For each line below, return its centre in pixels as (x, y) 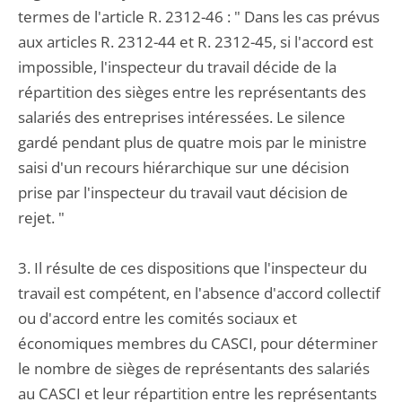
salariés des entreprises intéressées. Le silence (182, 117)
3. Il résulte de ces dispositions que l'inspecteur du (192, 268)
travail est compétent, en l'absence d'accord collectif (199, 293)
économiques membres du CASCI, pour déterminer (198, 343)
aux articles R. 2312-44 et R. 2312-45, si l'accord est (196, 42)
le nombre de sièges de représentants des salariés (194, 368)
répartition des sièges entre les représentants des (192, 92)
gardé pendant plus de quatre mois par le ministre (192, 142)
